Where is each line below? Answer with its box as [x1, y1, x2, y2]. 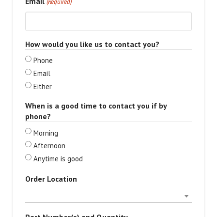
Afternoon [33, 141, 65, 151]
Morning [33, 128, 58, 138]
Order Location [25, 174, 77, 184]
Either [33, 81, 52, 91]
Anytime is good [33, 154, 83, 163]
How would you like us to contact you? [25, 39, 159, 49]
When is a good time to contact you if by [25, 100, 167, 110]
